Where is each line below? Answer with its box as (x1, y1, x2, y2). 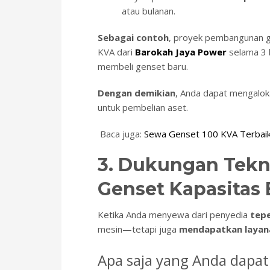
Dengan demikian (98, 87, 175, 99)
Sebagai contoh (98, 31, 169, 44)
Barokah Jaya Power (135, 46, 227, 58)
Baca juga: (98, 128, 144, 140)
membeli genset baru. (98, 60, 188, 73)
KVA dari (98, 46, 135, 58)
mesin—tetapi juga (98, 223, 179, 236)
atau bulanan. (122, 5, 175, 17)
